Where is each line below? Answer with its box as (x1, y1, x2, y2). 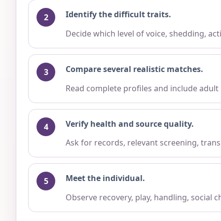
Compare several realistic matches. (65, 63, 203, 74)
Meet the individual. (65, 173, 145, 184)
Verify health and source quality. (65, 118, 194, 129)
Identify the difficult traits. (65, 9, 171, 20)
